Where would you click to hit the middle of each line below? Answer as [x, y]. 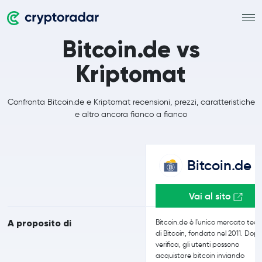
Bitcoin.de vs [131, 49]
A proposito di [39, 223]
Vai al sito [211, 196]
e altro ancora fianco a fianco [131, 114]
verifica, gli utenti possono [198, 244]
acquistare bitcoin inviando [200, 255]
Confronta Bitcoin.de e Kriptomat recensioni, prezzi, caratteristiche [131, 102]
